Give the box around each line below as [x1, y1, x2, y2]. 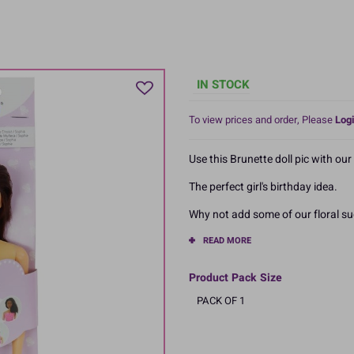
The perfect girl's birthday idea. [189, 178, 337, 195]
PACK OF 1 [197, 292, 245, 308]
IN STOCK [197, 75, 250, 93]
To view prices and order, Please [189, 111, 335, 127]
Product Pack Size [189, 269, 282, 286]
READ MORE [203, 233, 251, 247]
